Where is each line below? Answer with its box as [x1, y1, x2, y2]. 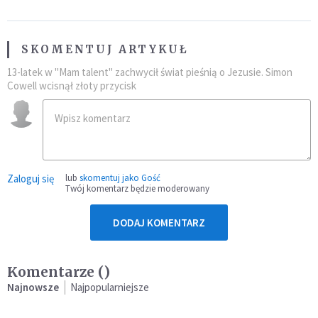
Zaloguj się [7, 171, 54, 185]
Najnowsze [7, 280, 59, 294]
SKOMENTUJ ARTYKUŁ [21, 42, 189, 56]
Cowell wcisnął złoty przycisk [7, 78, 136, 92]
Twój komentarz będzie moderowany [65, 182, 209, 194]
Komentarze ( [7, 263, 104, 280]
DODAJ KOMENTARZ [113, 215, 205, 229]
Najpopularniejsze [70, 280, 149, 294]
